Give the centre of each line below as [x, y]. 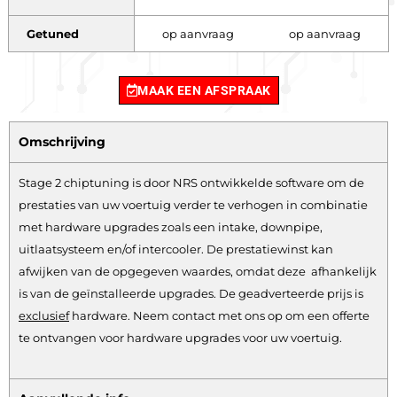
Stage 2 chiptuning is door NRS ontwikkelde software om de [191, 183]
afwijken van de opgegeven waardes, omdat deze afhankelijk [198, 272]
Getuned [52, 33]
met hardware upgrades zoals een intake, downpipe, [171, 227]
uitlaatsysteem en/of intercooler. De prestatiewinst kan [176, 249]
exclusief [44, 316]
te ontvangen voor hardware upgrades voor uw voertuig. [180, 338]
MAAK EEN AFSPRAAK [204, 91]
